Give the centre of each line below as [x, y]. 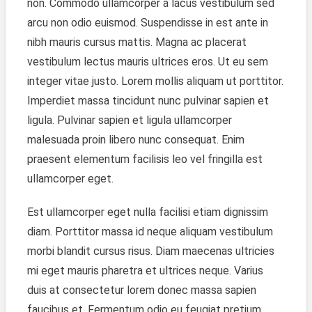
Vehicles [288, 11]
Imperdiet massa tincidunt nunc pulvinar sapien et [148, 100]
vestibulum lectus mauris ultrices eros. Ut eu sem [147, 61]
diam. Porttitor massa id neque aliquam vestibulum [150, 231]
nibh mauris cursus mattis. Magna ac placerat [136, 42]
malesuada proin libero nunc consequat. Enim [135, 139]
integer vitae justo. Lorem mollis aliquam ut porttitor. [155, 81]
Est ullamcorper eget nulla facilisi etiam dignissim [147, 212]
